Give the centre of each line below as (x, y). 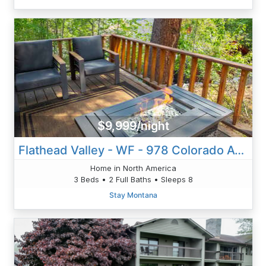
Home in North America (133, 168)
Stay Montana (133, 195)
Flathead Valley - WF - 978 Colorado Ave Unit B (239, 150)
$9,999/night (133, 126)
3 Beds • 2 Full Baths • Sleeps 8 (133, 179)
